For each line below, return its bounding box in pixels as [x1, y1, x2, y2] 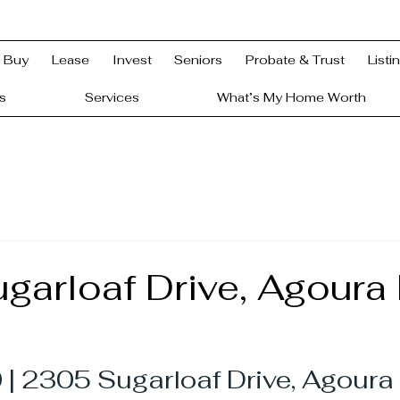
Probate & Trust [245, 52, 345, 68]
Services [84, 89, 139, 105]
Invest [112, 52, 152, 68]
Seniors [174, 52, 223, 68]
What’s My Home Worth [217, 89, 367, 105]
